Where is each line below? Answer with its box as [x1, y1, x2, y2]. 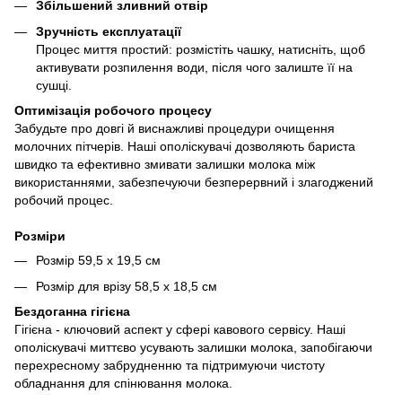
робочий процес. [14, 193, 113, 208]
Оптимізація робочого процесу [14, 103, 212, 118]
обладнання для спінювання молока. [14, 375, 232, 390]
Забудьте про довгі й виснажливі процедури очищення [14, 121, 335, 136]
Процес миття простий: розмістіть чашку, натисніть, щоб [36, 41, 365, 57]
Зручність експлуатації [36, 23, 181, 39]
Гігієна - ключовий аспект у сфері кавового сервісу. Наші [14, 321, 345, 336]
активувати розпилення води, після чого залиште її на [36, 59, 353, 74]
